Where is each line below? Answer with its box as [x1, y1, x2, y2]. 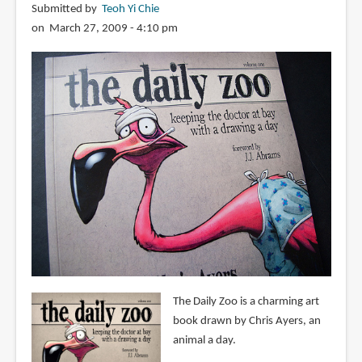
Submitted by [31, 2, 102, 15]
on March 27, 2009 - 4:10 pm [31, 22, 178, 35]
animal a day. [172, 334, 236, 347]
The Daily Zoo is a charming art [172, 295, 319, 308]
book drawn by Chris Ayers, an [172, 314, 321, 327]
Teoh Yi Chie [101, 2, 159, 15]
